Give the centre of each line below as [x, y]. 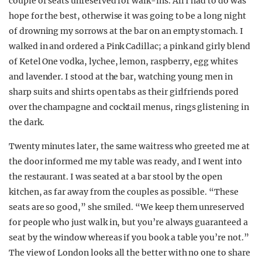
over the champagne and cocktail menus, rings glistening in [129, 107]
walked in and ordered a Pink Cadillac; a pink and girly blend [130, 46]
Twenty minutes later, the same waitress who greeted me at [129, 146]
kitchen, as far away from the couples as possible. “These [124, 192]
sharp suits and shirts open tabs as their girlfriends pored [124, 92]
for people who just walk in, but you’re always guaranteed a [128, 222]
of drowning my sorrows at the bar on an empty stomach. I [126, 31]
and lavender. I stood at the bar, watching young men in [121, 77]
